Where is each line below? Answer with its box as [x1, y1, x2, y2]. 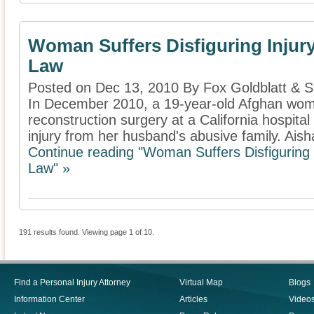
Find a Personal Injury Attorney [14, 278, 130, 287]
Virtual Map [179, 278, 223, 287]
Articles [179, 294, 207, 304]
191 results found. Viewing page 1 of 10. [19, 228, 154, 236]
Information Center [14, 294, 85, 304]
